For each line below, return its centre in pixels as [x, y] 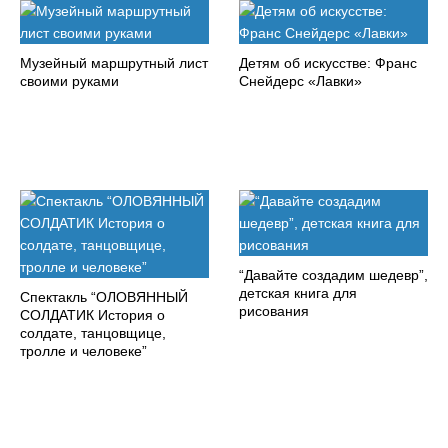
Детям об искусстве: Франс [328, 63]
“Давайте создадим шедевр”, [333, 275]
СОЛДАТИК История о [92, 315]
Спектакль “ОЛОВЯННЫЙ [104, 297]
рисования [274, 311]
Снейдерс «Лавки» [300, 81]
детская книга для [298, 293]
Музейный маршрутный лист [114, 63]
